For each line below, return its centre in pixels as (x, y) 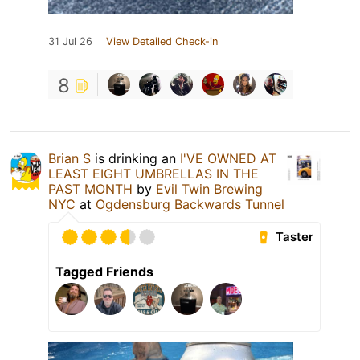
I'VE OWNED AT (228, 158)
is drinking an (135, 158)
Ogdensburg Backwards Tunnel (190, 204)
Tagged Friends (104, 271)
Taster (295, 237)
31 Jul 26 (70, 41)
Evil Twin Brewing (209, 188)
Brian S (70, 158)
